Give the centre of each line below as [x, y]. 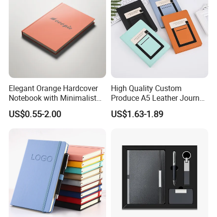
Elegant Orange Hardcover [54, 88]
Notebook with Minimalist [53, 98]
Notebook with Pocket [148, 107]
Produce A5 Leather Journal [158, 98]
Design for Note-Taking [48, 107]
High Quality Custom [146, 88]
